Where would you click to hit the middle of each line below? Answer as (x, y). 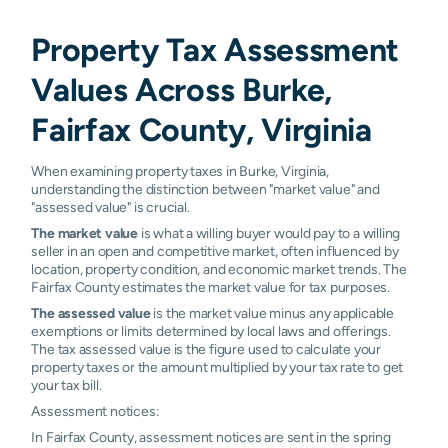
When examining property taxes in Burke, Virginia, (180, 170)
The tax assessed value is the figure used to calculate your (206, 348)
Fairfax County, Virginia (201, 129)
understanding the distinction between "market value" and (205, 188)
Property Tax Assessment (215, 49)
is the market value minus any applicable (272, 312)
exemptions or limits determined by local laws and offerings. (211, 330)
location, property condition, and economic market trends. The (219, 268)
